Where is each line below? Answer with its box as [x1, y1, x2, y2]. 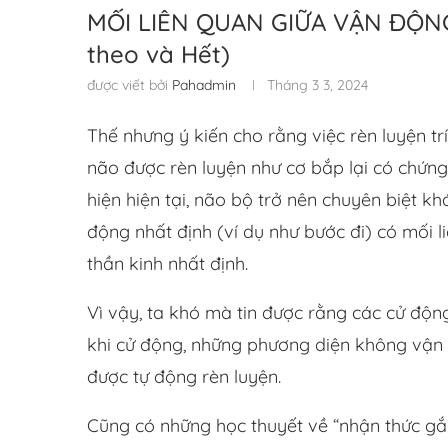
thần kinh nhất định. [87, 251, 248, 275]
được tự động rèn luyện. [87, 364, 281, 388]
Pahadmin [172, 75, 236, 94]
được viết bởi [87, 75, 172, 94]
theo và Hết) [87, 38, 230, 69]
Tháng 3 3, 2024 [267, 75, 368, 94]
